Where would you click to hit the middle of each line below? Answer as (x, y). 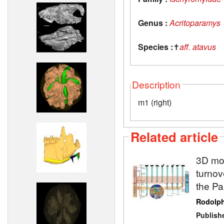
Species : (155, 46)
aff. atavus (198, 46)
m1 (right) (155, 102)
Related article (174, 136)
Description (156, 84)
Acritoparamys (195, 22)
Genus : (153, 22)
